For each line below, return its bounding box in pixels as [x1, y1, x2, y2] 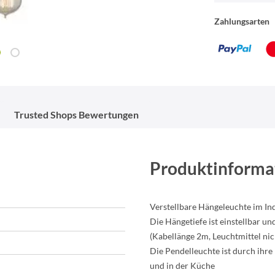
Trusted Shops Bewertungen [14, 109, 139, 121]
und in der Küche [150, 260, 215, 271]
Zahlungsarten [214, 16, 269, 27]
